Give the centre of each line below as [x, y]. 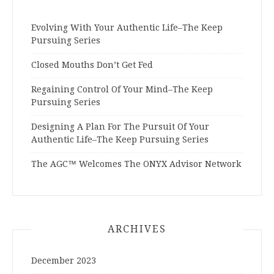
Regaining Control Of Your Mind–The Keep [122, 90]
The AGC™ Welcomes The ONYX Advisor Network [136, 164]
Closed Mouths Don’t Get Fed [92, 65]
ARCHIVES [137, 229]
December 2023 [64, 261]
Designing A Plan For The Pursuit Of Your [120, 127]
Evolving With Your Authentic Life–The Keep [127, 28]
